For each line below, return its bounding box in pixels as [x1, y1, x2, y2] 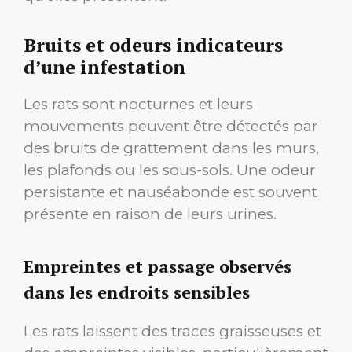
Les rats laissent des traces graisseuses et [24, 321, 321, 340]
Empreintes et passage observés [24, 254, 291, 277]
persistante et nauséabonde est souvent [24, 183, 317, 202]
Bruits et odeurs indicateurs [24, 32, 283, 58]
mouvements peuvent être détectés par [24, 117, 318, 136]
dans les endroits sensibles [24, 280, 250, 303]
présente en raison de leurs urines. [24, 205, 277, 224]
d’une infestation [24, 54, 185, 80]
